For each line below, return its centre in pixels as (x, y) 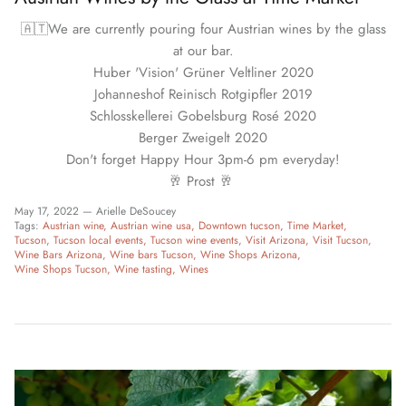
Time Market (315, 226)
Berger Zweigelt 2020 (203, 137)
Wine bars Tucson (151, 255)
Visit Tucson (340, 241)
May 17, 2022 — (55, 212)
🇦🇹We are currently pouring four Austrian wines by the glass (203, 29)
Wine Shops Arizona (249, 255)
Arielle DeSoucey (136, 212)
